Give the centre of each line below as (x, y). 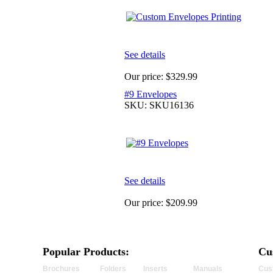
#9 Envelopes (151, 94)
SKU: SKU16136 (159, 105)
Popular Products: (86, 252)
